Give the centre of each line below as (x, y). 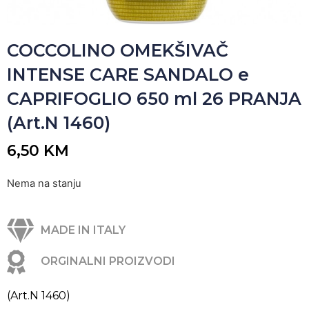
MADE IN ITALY (83, 230)
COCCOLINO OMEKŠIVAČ (118, 50)
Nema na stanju (44, 184)
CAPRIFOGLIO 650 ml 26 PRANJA (154, 99)
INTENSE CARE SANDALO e (128, 74)
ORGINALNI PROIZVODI (108, 261)
